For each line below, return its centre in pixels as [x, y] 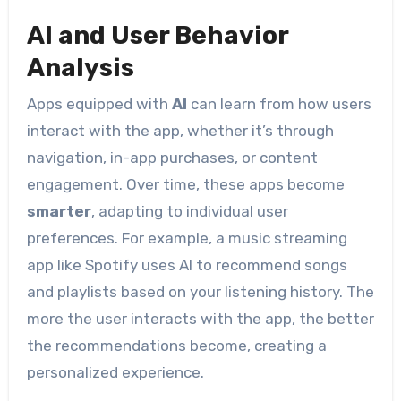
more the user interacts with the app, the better [200, 318]
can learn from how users [279, 103]
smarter [59, 211]
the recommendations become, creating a [176, 345]
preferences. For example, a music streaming [187, 238]
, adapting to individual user [189, 211]
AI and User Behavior [157, 36]
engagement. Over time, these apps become [185, 184]
